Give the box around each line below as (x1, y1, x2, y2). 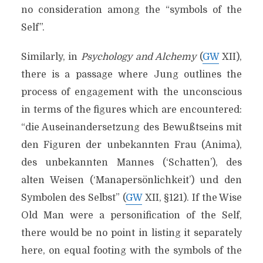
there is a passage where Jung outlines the (21, 69, 242, 80)
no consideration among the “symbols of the (21, 5, 242, 15)
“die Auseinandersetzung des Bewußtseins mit (21, 122, 242, 133)
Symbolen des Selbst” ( (21, 193, 126, 203)
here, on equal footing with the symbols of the (21, 245, 242, 256)
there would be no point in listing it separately (21, 228, 242, 238)
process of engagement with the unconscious (21, 87, 242, 97)
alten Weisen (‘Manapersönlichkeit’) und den (21, 175, 242, 186)
